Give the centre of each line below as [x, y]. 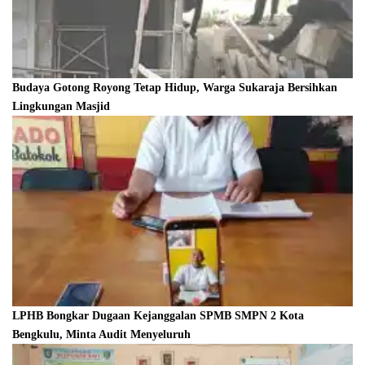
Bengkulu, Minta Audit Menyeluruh [101, 334]
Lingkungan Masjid [61, 106]
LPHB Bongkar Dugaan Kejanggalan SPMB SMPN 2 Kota [158, 315]
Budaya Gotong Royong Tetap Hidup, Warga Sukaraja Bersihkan [175, 87]
